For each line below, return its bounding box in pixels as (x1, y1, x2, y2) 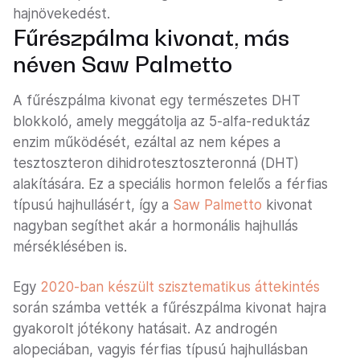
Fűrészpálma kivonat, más (13, 24, 289, 51)
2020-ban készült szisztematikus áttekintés (40, 279, 320, 296)
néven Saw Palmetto (13, 51, 232, 78)
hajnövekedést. (13, 6, 110, 22)
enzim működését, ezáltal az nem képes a (13, 134, 280, 151)
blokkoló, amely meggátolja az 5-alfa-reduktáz (13, 113, 310, 130)
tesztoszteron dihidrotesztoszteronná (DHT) (13, 155, 299, 172)
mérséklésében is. (13, 239, 127, 256)
